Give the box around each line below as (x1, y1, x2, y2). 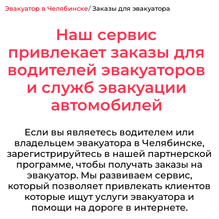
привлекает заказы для (8, 42, 205, 62)
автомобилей (50, 95, 162, 114)
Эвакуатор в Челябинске (5, 5, 88, 12)
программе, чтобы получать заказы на (16, 158, 203, 171)
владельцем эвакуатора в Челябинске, (14, 137, 205, 149)
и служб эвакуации (26, 77, 187, 97)
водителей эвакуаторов (7, 60, 206, 79)
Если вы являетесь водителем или (24, 126, 195, 138)
